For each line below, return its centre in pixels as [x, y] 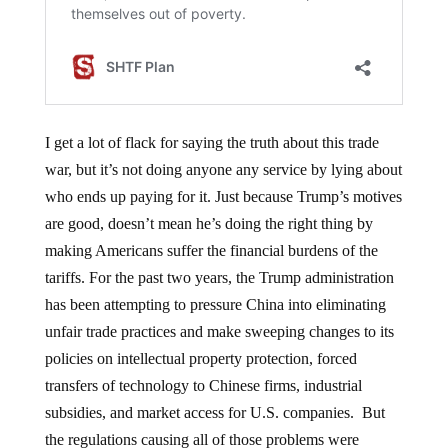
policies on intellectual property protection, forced [200, 359]
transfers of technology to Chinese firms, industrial [203, 386]
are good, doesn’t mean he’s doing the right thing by [208, 224]
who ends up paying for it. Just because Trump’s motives [223, 197]
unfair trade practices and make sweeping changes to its [219, 332]
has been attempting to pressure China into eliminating [215, 305]
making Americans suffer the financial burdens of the [211, 251]
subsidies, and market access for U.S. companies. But [214, 413]
